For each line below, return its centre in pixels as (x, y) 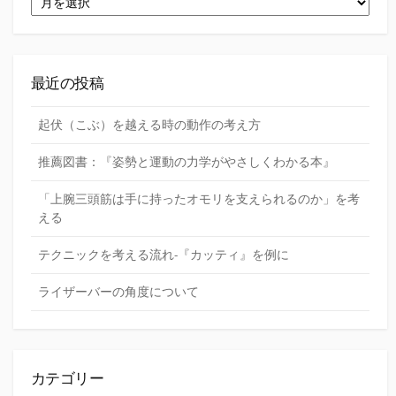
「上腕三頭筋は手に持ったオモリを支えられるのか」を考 (199, 199)
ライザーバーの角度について (118, 292)
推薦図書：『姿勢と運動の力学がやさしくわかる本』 (187, 162)
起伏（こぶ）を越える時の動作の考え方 (149, 125)
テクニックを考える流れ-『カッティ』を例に (164, 255)
